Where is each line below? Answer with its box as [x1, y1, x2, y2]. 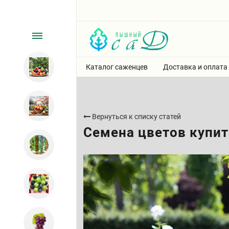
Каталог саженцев [86, 63, 148, 71]
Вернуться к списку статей [90, 112, 181, 121]
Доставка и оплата [163, 63, 227, 71]
